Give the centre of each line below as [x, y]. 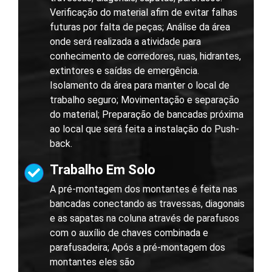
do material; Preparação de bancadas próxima [147, 115]
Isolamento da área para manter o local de [140, 86]
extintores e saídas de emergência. [124, 71]
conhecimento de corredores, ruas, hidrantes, [145, 56]
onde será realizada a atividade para [125, 42]
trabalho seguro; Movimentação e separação [144, 100]
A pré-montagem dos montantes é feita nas [144, 189]
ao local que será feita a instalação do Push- [144, 129]
